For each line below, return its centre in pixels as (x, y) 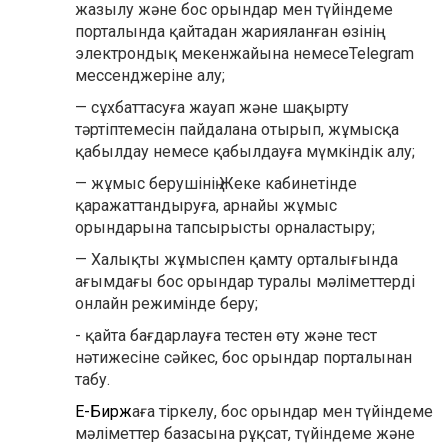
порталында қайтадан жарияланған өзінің (225, 31)
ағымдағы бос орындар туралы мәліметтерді (245, 281)
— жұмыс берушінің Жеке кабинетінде (216, 183)
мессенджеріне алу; (150, 75)
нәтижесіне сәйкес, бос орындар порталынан (243, 357)
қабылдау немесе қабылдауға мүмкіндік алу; (245, 151)
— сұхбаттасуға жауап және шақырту (212, 107)
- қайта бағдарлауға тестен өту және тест (226, 335)
